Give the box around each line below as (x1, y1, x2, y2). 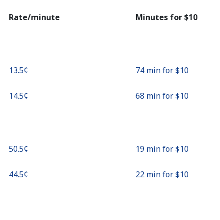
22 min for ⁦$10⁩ (136, 169, 189, 180)
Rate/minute (9, 12, 60, 23)
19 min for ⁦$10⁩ (136, 143, 189, 154)
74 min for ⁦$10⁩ (136, 65, 189, 76)
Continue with (83, 7, 137, 18)
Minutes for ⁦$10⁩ (136, 12, 197, 23)
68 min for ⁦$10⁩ (136, 90, 189, 101)
